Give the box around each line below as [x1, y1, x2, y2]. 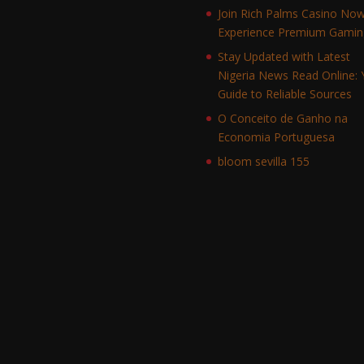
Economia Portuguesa [217, 128, 335, 145]
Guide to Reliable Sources [217, 85, 352, 102]
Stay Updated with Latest [217, 48, 350, 64]
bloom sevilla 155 [217, 153, 310, 169]
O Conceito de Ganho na [217, 110, 348, 126]
